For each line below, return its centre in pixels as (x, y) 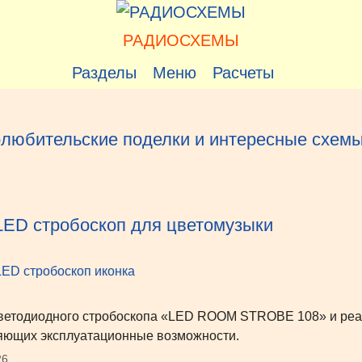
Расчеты (243, 73)
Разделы (104, 73)
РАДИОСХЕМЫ (181, 40)
